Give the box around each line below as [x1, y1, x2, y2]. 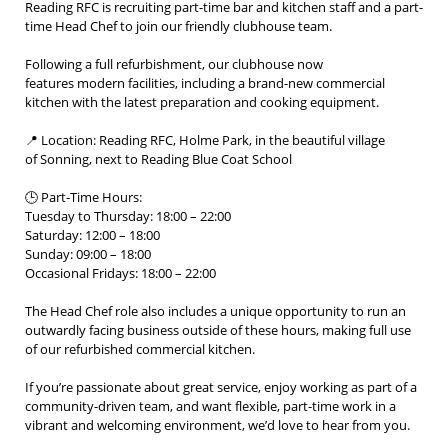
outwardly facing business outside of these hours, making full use [25, 321, 411, 339]
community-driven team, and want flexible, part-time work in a [25, 397, 396, 415]
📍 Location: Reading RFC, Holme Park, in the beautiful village [25, 131, 385, 149]
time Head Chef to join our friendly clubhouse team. [25, 17, 332, 35]
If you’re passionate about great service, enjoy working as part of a [25, 378, 417, 396]
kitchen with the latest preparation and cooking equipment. [25, 93, 379, 111]
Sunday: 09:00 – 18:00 [25, 245, 151, 263]
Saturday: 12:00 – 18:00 [25, 226, 160, 244]
